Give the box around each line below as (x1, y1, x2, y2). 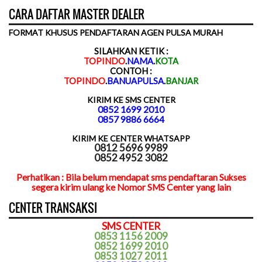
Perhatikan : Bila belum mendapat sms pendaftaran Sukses (16, 171, 246, 182)
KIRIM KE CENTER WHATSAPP (72, 133, 190, 143)
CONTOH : (110, 65, 152, 76)
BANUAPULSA (107, 75, 164, 86)
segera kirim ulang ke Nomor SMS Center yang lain (31, 181, 231, 192)
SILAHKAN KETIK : (94, 45, 168, 56)
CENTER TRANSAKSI (9, 199, 97, 216)
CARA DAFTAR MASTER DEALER (9, 5, 144, 23)
